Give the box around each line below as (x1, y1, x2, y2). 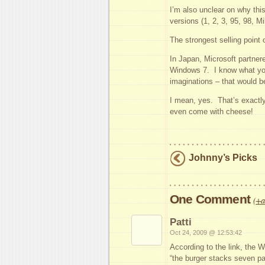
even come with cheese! (170, 107, 253, 117)
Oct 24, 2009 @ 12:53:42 (170, 229, 242, 237)
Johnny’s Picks (189, 153, 257, 163)
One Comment (170, 192, 254, 206)
